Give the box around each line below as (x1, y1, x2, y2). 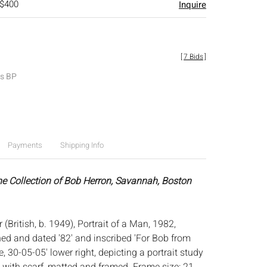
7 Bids (184, 51, 203, 62)
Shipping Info (60, 139, 104, 151)
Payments (7, 139, 42, 151)
